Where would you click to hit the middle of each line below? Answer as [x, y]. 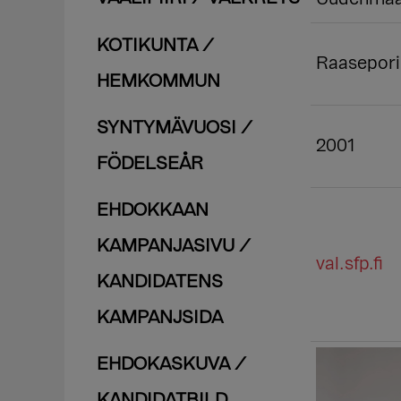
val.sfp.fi [350, 264]
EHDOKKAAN [153, 211]
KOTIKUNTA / [155, 46]
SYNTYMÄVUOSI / [175, 128]
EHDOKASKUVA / [171, 365]
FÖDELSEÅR [150, 164]
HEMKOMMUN [158, 82]
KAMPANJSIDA [160, 318]
